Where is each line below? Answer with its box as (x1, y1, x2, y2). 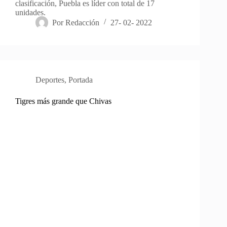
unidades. (15, 8, 46, 17)
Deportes (35, 75, 64, 84)
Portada (68, 75, 93, 84)
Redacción (65, 18, 100, 27)
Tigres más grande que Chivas (15, 96, 111, 105)
